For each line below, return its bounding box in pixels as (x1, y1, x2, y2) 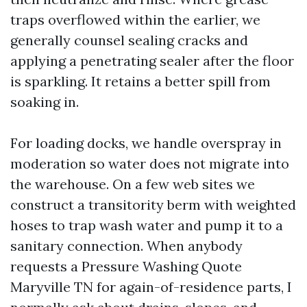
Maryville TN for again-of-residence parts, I (10, 278, 292, 295)
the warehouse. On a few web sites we (10, 175, 255, 193)
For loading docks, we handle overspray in (10, 134, 282, 151)
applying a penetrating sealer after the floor (10, 52, 294, 69)
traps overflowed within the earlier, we (10, 11, 260, 28)
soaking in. (10, 93, 79, 110)
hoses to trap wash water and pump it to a (10, 217, 283, 234)
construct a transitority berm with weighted (10, 196, 296, 213)
